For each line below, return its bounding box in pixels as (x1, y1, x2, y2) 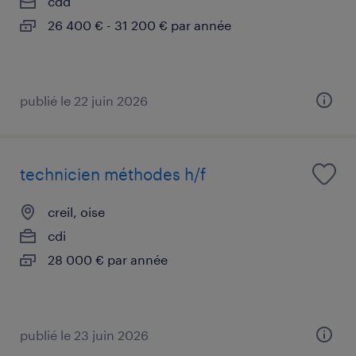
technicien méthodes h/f (20, 164, 206, 184)
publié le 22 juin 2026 (20, 92, 148, 108)
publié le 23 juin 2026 (20, 327, 149, 342)
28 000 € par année (48, 251, 168, 267)
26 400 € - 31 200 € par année (48, 17, 231, 33)
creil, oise (48, 203, 105, 219)
